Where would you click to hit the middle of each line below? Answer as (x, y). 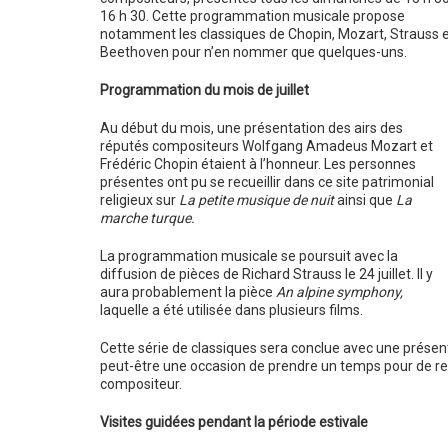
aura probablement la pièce (187, 292)
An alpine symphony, (339, 292)
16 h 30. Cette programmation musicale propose (252, 16)
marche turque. (148, 218)
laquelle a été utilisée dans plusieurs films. (231, 310)
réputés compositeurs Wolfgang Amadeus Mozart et (266, 146)
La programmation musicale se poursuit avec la (248, 256)
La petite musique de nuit (256, 200)
